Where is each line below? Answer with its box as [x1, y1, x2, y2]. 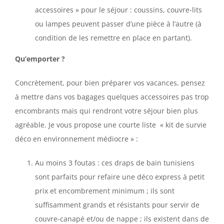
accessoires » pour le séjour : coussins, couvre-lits [35, 5, 202, 15]
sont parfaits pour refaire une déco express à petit [35, 172, 204, 182]
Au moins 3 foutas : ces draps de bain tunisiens [35, 158, 194, 168]
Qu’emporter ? [15, 54, 65, 64]
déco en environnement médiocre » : [15, 134, 138, 144]
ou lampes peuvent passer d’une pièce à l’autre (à [35, 19, 201, 29]
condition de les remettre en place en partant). [35, 33, 192, 43]
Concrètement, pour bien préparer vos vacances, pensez [15, 78, 205, 88]
